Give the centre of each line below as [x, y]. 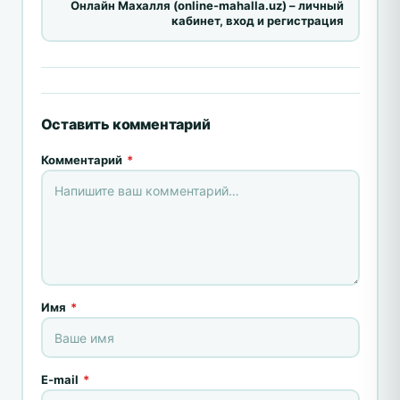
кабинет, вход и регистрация [258, 20]
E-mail [61, 380]
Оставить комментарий [125, 125]
